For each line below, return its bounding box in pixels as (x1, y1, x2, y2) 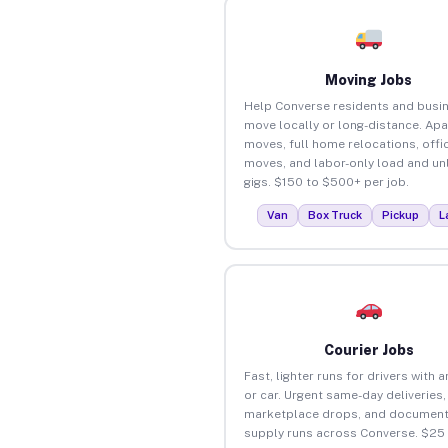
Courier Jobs (323, 341, 414, 358)
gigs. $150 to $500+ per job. (243, 174, 409, 189)
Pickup (382, 208, 420, 221)
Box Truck (308, 208, 363, 221)
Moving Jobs (325, 71, 413, 88)
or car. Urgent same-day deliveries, (243, 387, 446, 402)
